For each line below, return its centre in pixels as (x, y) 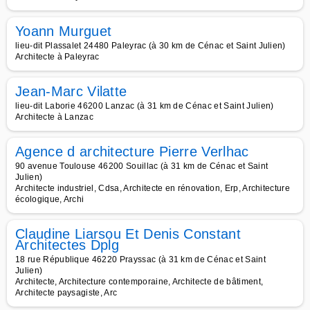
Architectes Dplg (67, 245)
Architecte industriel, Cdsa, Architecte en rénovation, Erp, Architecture (153, 188)
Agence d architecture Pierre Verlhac (132, 152)
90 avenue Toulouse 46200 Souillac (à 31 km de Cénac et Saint (142, 166)
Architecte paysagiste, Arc (66, 293)
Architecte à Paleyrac (57, 57)
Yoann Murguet (64, 31)
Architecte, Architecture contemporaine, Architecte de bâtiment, (139, 282)
